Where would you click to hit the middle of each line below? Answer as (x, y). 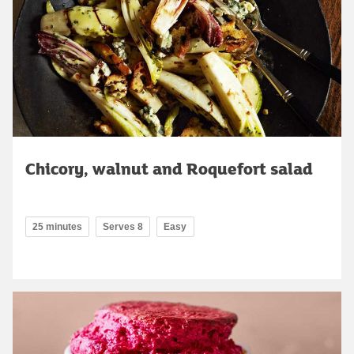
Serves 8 (123, 226)
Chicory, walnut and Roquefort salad (169, 168)
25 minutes (57, 226)
